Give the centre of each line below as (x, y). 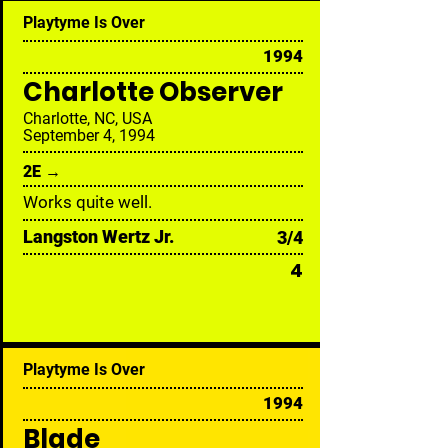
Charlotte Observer (153, 92)
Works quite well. (87, 202)
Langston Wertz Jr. (98, 236)
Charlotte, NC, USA (87, 118)
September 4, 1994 (89, 135)
